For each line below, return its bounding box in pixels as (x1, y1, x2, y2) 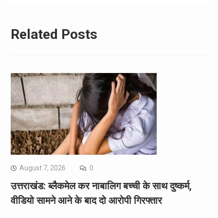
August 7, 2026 (19, 164, 66, 172)
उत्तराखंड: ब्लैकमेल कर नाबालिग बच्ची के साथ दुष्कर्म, (10, 180, 192, 192)
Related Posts (10, 26, 97, 43)
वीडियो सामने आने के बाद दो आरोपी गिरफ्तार (10, 195, 162, 207)
